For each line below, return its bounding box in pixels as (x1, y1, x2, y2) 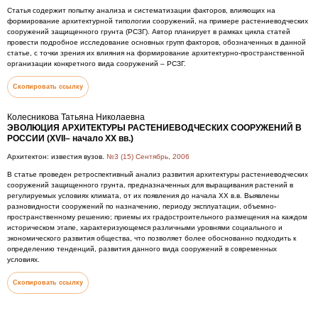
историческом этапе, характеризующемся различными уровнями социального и (7, 224, 283, 231)
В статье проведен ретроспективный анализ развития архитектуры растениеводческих (7, 170, 308, 178)
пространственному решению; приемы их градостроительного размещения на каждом (7, 213, 307, 221)
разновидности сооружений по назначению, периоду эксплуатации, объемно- (7, 202, 276, 210)
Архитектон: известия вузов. (7, 153, 106, 160)
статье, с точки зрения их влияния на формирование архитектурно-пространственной (7, 49, 305, 57)
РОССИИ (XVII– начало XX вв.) (7, 133, 133, 143)
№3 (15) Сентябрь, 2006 (106, 153, 190, 160)
